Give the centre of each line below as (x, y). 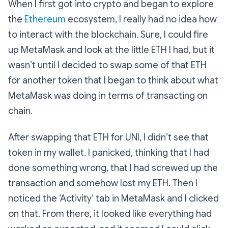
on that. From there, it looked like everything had (110, 214)
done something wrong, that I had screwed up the (113, 168)
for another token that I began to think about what (113, 80)
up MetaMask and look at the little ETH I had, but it (111, 50)
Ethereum (45, 19)
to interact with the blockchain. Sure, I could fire (108, 35)
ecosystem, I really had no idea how (141, 19)
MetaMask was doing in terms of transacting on (108, 96)
